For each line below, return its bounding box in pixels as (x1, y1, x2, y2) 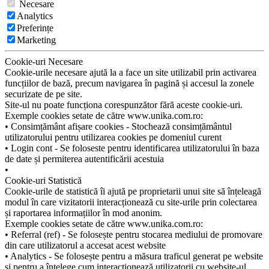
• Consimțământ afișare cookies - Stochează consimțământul (5, 121, 232, 131)
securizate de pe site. (5, 88, 82, 99)
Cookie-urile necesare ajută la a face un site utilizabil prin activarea (5, 67, 256, 77)
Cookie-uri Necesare (5, 56, 83, 67)
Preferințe (17, 22, 53, 33)
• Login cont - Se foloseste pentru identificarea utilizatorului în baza (5, 142, 259, 153)
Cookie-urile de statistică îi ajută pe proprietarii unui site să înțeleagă (5, 186, 261, 196)
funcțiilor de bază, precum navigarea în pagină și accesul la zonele (5, 77, 254, 88)
